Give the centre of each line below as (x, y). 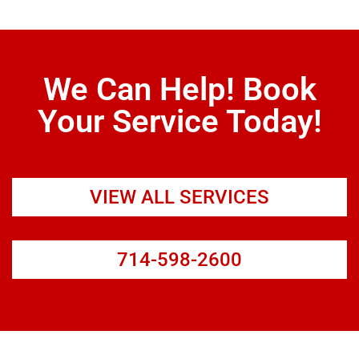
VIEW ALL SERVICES (179, 197)
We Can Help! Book (179, 89)
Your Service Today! (179, 121)
